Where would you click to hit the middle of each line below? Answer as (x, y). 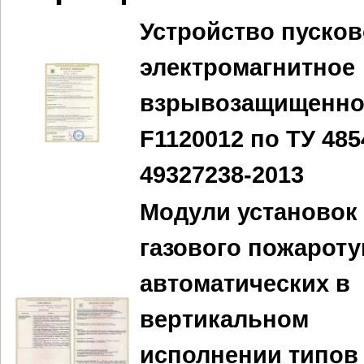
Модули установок (249, 212)
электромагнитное (247, 67)
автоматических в (245, 284)
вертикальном (224, 319)
